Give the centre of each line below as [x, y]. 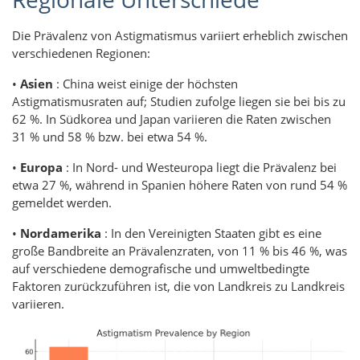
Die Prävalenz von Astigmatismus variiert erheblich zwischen [180, 35]
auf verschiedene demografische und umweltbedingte [161, 268]
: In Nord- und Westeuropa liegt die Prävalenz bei [200, 167]
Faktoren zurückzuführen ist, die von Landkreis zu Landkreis [178, 286]
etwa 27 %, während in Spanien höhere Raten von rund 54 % [180, 184]
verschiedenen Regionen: [81, 53]
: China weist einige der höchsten [145, 83]
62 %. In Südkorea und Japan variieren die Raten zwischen [172, 119]
